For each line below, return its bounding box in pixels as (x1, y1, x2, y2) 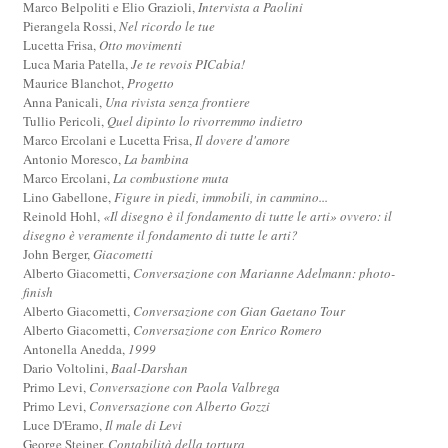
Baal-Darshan (111, 358, 189, 377)
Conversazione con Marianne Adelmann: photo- (133, 263, 396, 282)
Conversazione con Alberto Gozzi (89, 396, 271, 415)
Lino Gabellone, (23, 187, 115, 206)
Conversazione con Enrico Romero (133, 320, 323, 339)
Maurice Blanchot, (23, 73, 128, 92)
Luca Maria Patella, (23, 54, 132, 73)
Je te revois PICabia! (131, 54, 246, 73)
